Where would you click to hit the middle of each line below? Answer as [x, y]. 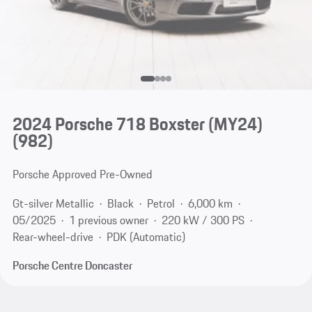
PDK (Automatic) [146, 236]
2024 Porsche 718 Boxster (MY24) [137, 124]
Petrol [161, 203]
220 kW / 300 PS [203, 220]
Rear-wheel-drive [53, 236]
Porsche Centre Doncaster [72, 266]
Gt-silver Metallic [53, 203]
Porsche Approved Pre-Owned [82, 174]
